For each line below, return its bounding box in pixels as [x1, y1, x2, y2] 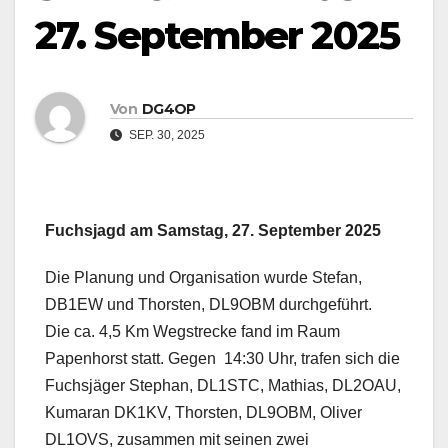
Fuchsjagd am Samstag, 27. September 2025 [45, 222, 381, 240]
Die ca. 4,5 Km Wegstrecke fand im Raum [45, 323, 340, 341]
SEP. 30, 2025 [126, 127, 205, 142]
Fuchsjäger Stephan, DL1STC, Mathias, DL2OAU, [45, 377, 401, 395]
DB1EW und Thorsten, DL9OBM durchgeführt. [45, 296, 376, 314]
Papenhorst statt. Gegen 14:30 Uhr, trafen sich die [45, 350, 400, 368]
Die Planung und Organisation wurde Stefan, [45, 269, 362, 287]
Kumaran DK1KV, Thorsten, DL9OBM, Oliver [45, 404, 362, 422]
